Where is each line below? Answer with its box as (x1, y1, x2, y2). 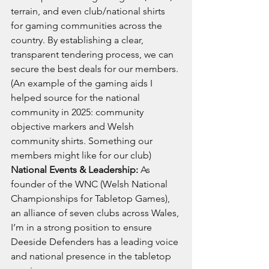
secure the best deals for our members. (11, 63, 178, 75)
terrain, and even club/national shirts (11, 5, 168, 17)
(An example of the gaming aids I (11, 77, 155, 89)
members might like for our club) (11, 150, 151, 162)
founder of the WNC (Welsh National (11, 178, 170, 190)
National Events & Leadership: (11, 164, 138, 176)
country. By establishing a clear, (11, 34, 146, 46)
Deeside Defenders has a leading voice (11, 236, 181, 248)
